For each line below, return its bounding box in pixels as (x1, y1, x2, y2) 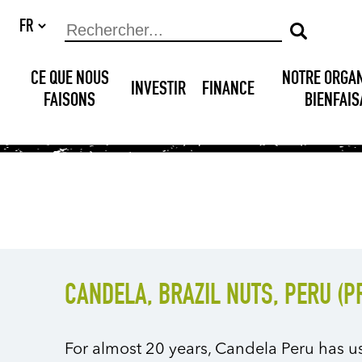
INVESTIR (131, 81, 187, 100)
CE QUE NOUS (30, 69, 109, 90)
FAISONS (44, 91, 96, 112)
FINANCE (202, 81, 255, 100)
